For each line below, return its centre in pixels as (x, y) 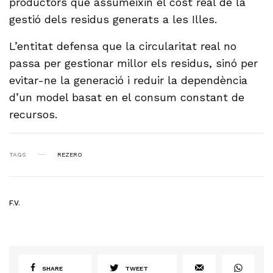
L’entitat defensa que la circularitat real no (123, 46)
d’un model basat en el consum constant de (127, 97)
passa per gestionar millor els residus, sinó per (134, 63)
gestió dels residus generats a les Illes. (113, 19)
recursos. (33, 114)
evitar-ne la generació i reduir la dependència (129, 80)
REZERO (70, 154)
